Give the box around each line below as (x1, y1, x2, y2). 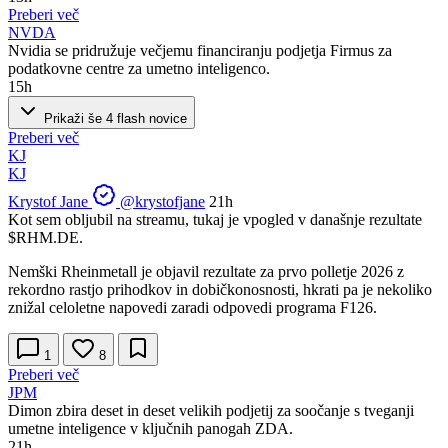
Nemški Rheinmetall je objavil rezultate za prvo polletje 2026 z (8, 262, 404, 280)
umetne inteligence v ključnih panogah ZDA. (8, 419, 293, 437)
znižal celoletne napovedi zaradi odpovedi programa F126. (8, 298, 377, 316)
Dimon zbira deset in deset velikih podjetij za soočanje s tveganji (8, 401, 414, 419)
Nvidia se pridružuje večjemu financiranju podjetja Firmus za (8, 41, 392, 59)
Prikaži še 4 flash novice (40, 110, 187, 126)
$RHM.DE (8, 228, 79, 246)
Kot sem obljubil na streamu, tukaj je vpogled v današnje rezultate (8, 210, 422, 228)
